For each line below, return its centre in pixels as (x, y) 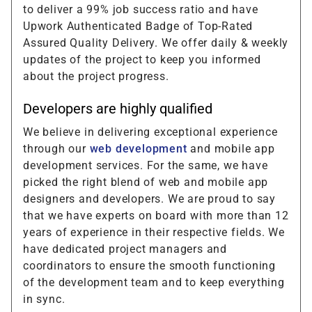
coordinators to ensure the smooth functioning (149, 265)
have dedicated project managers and (125, 249)
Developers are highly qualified (118, 108)
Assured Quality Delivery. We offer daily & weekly (156, 42)
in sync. (44, 299)
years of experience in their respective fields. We (154, 232)
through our (56, 148)
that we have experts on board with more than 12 (156, 215)
